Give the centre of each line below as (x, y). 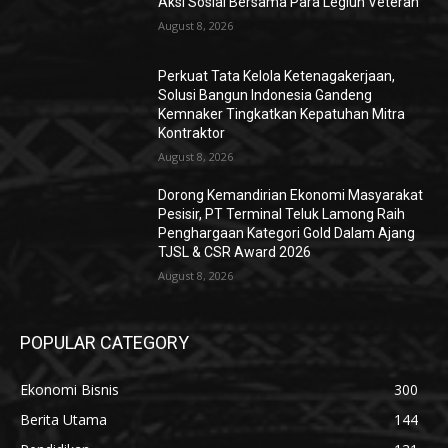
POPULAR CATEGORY (104, 342)
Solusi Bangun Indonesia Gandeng (265, 94)
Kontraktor (192, 132)
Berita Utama (63, 419)
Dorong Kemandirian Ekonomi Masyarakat (291, 194)
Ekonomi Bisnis (69, 389)
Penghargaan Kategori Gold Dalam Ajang (287, 232)
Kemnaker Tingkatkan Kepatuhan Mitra (282, 113)
